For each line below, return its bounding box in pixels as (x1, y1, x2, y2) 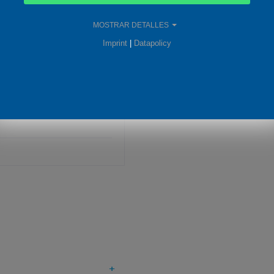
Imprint (103, 39, 127, 48)
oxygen (190, 7, 224, 20)
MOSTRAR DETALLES (93, 21, 169, 29)
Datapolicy (134, 39, 171, 48)
